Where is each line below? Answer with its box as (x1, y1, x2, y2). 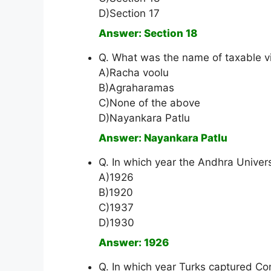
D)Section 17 (99, 7, 160, 20)
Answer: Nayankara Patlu (99, 132, 227, 145)
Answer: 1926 (99, 237, 169, 249)
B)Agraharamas (99, 82, 174, 94)
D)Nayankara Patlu (99, 112, 190, 125)
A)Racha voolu (99, 67, 169, 79)
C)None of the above (99, 97, 200, 109)
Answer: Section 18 (99, 27, 197, 40)
